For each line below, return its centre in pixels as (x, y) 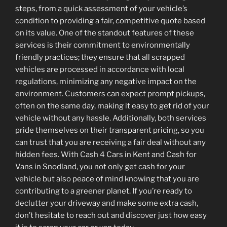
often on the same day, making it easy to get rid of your (112, 106)
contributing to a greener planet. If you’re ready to (104, 191)
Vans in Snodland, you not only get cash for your (100, 167)
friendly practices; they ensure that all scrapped (100, 57)
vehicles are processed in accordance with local (100, 69)
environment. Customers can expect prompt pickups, (110, 94)
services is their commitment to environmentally (103, 45)
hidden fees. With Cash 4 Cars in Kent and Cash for (106, 155)
